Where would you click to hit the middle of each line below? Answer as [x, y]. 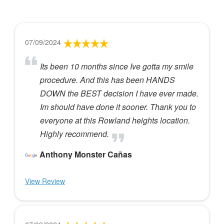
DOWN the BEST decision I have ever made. [119, 93]
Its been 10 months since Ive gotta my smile [117, 66]
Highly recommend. [74, 133]
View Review [45, 181]
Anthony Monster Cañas [86, 154]
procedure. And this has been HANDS [107, 79]
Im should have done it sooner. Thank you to [118, 106]
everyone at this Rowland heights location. [115, 120]
